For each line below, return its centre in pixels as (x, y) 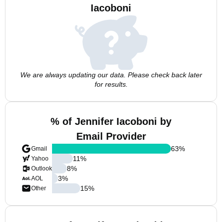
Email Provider (111, 136)
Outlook (42, 168)
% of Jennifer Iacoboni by (111, 121)
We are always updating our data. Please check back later (111, 75)
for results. (111, 84)
